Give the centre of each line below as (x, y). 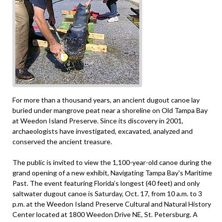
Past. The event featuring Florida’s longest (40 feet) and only (106, 183)
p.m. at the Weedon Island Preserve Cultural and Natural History (112, 204)
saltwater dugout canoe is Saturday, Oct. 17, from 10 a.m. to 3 (107, 193)
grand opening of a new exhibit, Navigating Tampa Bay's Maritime (112, 172)
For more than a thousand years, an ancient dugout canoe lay (106, 100)
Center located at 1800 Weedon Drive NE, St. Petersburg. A (105, 214)
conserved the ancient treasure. (62, 141)
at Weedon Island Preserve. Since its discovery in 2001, (98, 120)
